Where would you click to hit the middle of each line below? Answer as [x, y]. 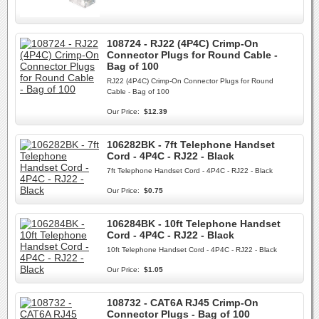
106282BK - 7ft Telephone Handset [191, 145]
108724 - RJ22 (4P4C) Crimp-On [183, 43]
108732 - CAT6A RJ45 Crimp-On [183, 303]
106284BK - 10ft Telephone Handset [194, 224]
